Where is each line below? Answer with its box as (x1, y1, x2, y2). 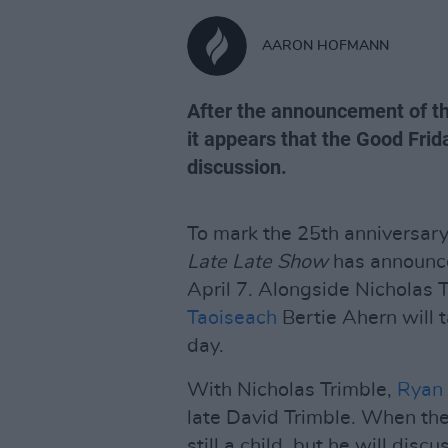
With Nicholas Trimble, (187, 380, 397, 400)
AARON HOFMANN (262, 38, 389, 53)
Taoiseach (187, 308, 277, 328)
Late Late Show (187, 252, 328, 272)
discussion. (187, 155, 287, 179)
